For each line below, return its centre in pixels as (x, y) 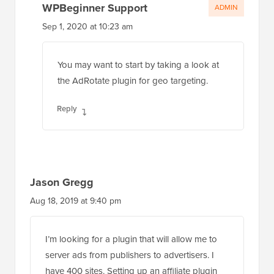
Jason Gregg (62, 183)
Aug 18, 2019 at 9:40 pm (76, 201)
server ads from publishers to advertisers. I (130, 255)
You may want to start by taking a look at (138, 65)
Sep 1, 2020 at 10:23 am (87, 27)
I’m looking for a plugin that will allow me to (131, 239)
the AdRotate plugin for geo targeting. (133, 81)
